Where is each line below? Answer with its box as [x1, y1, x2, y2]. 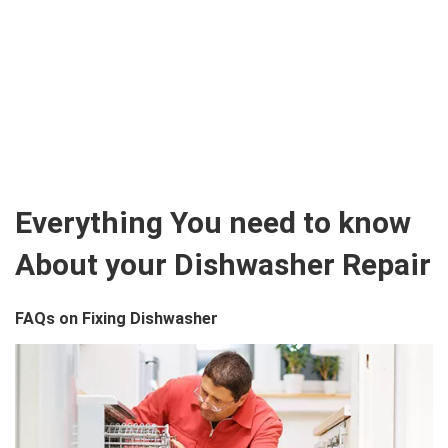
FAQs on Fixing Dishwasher [15, 308, 218, 328]
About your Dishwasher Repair [15, 246, 431, 282]
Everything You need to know [15, 204, 411, 240]
